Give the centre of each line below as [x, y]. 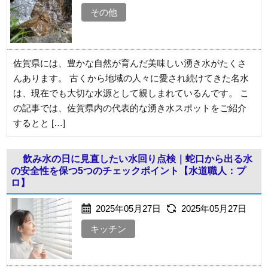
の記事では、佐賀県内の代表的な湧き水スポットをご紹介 [130, 108]
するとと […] [39, 123]
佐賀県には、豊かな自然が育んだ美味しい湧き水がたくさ [130, 63]
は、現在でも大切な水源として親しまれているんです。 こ [131, 93]
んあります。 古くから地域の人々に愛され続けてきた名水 [131, 78]
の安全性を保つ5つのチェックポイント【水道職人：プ [129, 170]
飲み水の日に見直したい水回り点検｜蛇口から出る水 [138, 159]
